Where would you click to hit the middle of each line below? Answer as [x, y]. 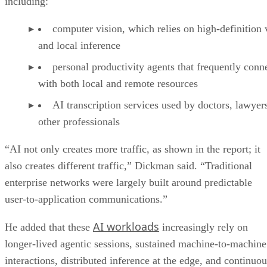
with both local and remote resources [119, 83]
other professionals [79, 121]
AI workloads [126, 226]
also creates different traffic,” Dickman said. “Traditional [128, 165]
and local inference [81, 45]
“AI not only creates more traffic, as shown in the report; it [133, 149]
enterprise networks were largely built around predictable [128, 182]
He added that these [49, 227]
